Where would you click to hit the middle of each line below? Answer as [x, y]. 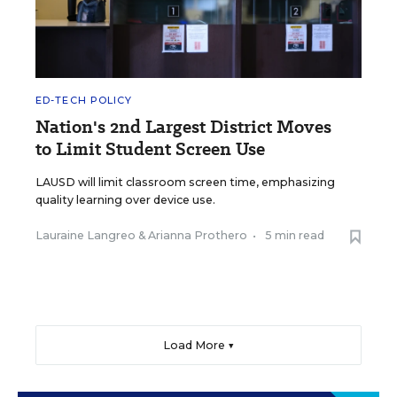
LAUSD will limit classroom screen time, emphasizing [185, 183]
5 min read [295, 236]
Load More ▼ [198, 346]
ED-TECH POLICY [84, 101]
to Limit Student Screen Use [150, 149]
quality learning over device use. [125, 200]
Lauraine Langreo [86, 236]
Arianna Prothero [198, 236]
